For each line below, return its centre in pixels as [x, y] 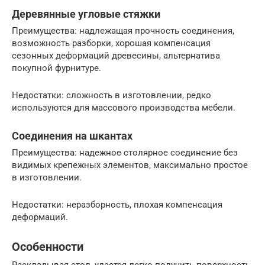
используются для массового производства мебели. [124, 107]
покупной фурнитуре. [56, 68]
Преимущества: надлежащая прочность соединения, [123, 30]
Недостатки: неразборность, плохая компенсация [117, 204]
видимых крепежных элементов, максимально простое [130, 165]
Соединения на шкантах [72, 135]
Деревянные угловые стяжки [86, 14]
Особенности [48, 247]
